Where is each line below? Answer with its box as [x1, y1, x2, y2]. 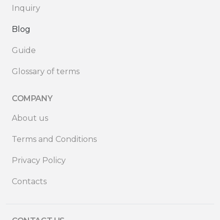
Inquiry [12, 3, 40, 13]
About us [12, 113, 48, 123]
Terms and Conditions [12, 134, 97, 144]
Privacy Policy [12, 155, 66, 165]
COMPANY [12, 93, 53, 103]
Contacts [12, 176, 47, 186]
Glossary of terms [12, 66, 80, 76]
